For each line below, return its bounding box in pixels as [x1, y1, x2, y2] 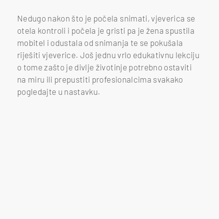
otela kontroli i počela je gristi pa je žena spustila [17, 25, 195, 35]
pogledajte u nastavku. [17, 86, 101, 96]
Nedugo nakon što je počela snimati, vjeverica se [17, 13, 196, 23]
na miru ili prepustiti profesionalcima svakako [17, 74, 183, 84]
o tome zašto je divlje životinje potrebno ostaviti [17, 62, 192, 72]
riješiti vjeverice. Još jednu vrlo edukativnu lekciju [17, 49, 200, 60]
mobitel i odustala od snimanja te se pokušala [17, 37, 183, 47]
